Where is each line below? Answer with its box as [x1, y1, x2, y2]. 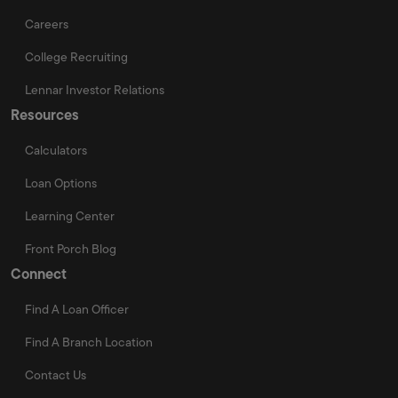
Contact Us [25, 365, 86, 384]
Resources [11, 103, 79, 125]
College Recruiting [25, 47, 128, 66]
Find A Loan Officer [25, 299, 129, 318]
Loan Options [25, 173, 97, 192]
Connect [11, 262, 67, 284]
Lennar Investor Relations [25, 80, 164, 99]
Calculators [25, 140, 87, 159]
